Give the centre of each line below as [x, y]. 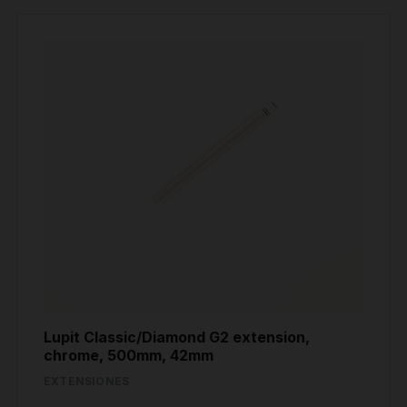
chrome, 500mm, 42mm [129, 356]
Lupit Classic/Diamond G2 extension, [177, 338]
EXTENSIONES [87, 382]
